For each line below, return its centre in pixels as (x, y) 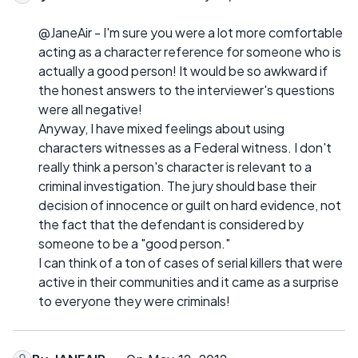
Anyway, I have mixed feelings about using (161, 128)
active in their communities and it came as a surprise (189, 281)
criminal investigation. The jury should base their (177, 185)
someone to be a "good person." (134, 243)
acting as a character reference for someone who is (190, 51)
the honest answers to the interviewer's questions (187, 89)
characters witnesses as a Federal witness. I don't (185, 147)
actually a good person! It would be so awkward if (183, 70)
